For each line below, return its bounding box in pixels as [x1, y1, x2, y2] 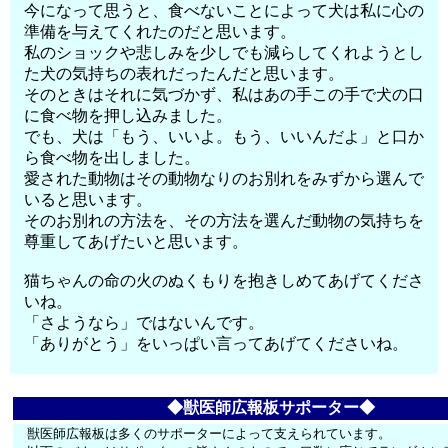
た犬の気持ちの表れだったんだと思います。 [24, 65, 345, 82]
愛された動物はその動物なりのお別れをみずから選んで [24, 170, 425, 187]
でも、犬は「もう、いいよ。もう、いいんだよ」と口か [24, 128, 425, 145]
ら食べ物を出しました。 [24, 149, 201, 166]
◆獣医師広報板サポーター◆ [167, 399, 375, 416]
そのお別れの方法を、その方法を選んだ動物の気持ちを [24, 212, 425, 229]
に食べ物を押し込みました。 [24, 107, 233, 124]
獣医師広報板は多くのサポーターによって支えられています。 [27, 426, 392, 441]
